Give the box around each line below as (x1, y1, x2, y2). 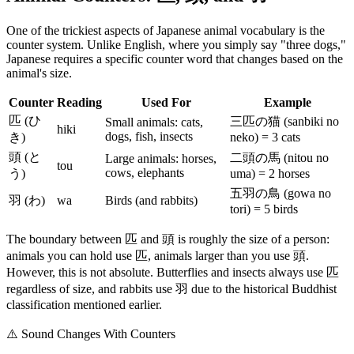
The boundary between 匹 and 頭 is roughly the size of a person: (6, 232, 330, 246)
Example (264, 95, 311, 109)
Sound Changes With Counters (21, 326, 175, 341)
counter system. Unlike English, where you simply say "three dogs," (6, 37, 346, 51)
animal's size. (6, 66, 72, 80)
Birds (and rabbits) (105, 193, 198, 207)
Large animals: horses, (105, 151, 217, 165)
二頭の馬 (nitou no (230, 150, 329, 164)
